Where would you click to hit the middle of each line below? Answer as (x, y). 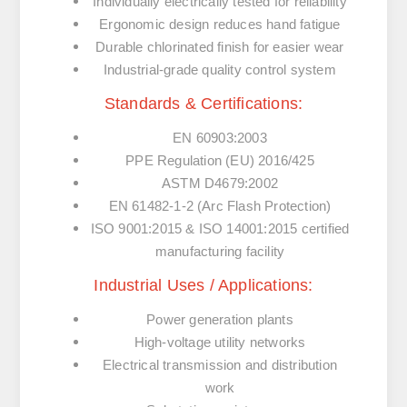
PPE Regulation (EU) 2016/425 (220, 161)
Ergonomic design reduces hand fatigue (220, 25)
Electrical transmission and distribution (220, 365)
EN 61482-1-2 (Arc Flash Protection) (220, 206)
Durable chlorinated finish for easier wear (220, 47)
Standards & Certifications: (203, 104)
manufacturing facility (220, 252)
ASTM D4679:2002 (220, 184)
